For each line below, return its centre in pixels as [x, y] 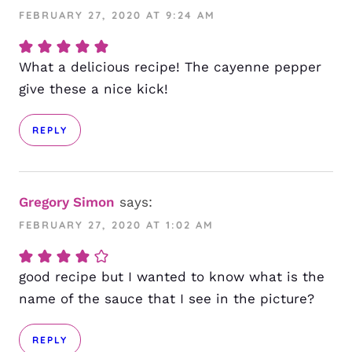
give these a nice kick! [93, 89]
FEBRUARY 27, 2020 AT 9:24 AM [117, 15]
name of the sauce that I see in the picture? [167, 299]
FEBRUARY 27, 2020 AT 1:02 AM [116, 225]
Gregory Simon [67, 202]
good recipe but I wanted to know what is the [172, 277]
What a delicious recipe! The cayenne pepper [170, 67]
